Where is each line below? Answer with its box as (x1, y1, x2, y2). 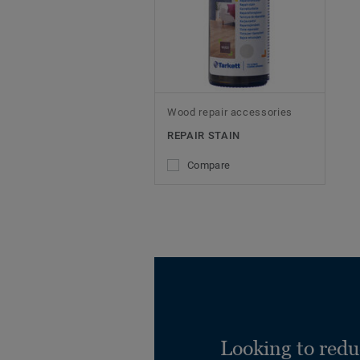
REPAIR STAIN (167, 129, 240, 141)
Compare (187, 158, 231, 171)
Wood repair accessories (167, 105, 292, 118)
